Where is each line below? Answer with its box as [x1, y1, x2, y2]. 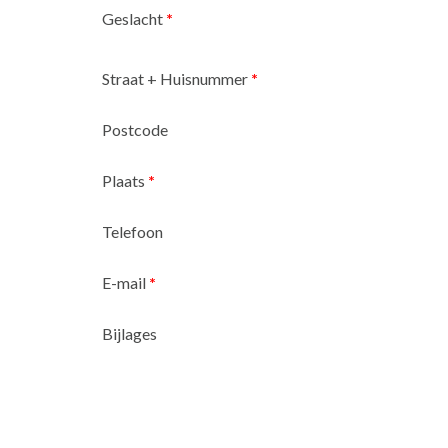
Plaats [102, 171, 148, 191]
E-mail [102, 273, 149, 293]
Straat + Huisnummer [102, 69, 251, 89]
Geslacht [102, 9, 166, 29]
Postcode [102, 120, 168, 140]
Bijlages [102, 324, 157, 344]
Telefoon [102, 222, 163, 242]
